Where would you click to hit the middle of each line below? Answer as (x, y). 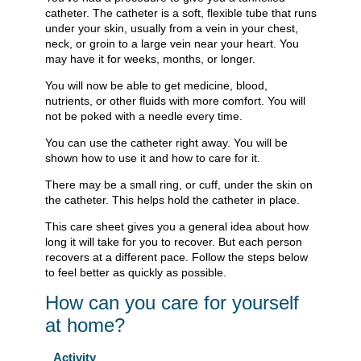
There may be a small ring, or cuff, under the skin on (179, 185)
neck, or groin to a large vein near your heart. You (172, 44)
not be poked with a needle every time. (144, 116)
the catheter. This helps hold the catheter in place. (172, 200)
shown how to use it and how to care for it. (153, 158)
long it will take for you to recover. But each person (174, 242)
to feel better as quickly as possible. (136, 273)
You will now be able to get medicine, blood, (156, 86)
